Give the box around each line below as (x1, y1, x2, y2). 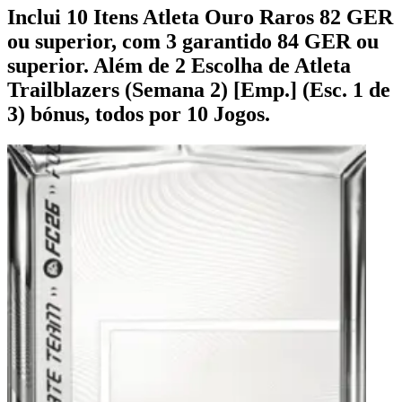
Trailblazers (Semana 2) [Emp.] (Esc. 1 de (7, 77, 390, 101)
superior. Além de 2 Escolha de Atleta (7, 53, 351, 77)
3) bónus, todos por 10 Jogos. (7, 101, 270, 126)
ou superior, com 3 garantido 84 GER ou (7, 29, 379, 53)
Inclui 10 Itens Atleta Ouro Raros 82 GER (7, 4, 393, 29)
